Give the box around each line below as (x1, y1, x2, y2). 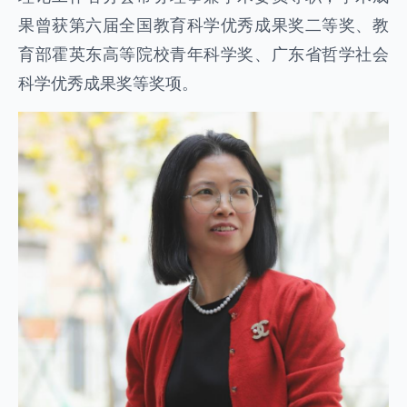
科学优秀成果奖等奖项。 (18, 71, 198, 94)
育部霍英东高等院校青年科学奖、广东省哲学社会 (18, 42, 389, 65)
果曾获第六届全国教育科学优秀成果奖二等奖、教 (18, 13, 389, 35)
